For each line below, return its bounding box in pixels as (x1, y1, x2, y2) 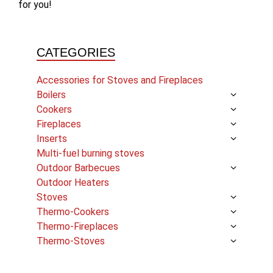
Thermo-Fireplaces (37, 220, 118, 232)
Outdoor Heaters (37, 176, 109, 188)
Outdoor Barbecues (37, 161, 120, 174)
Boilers (37, 88, 66, 101)
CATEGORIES (37, 45, 115, 59)
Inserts (37, 132, 67, 144)
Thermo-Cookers (37, 205, 109, 218)
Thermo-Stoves (37, 235, 105, 247)
